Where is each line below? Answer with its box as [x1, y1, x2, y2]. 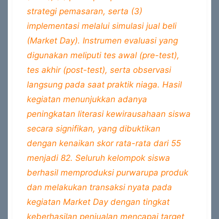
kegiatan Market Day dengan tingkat [26, 197, 170, 207]
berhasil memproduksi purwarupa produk [26, 168, 188, 177]
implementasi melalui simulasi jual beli [26, 21, 176, 31]
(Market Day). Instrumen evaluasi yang [26, 36, 178, 45]
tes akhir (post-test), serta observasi [26, 65, 171, 75]
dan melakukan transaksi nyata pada [26, 182, 172, 192]
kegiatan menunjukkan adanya [26, 94, 147, 104]
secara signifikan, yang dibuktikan [26, 124, 160, 133]
